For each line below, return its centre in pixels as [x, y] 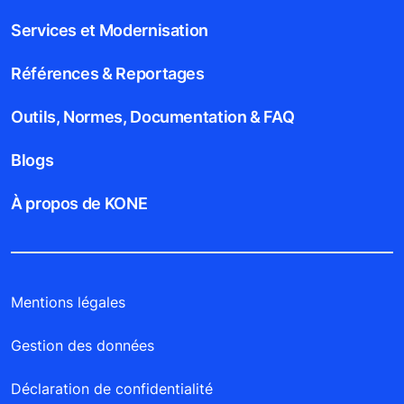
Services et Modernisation [110, 30]
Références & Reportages [108, 73]
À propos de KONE [79, 203]
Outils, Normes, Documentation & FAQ [153, 116]
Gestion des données [83, 346]
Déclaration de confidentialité [112, 389]
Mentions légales [68, 303]
